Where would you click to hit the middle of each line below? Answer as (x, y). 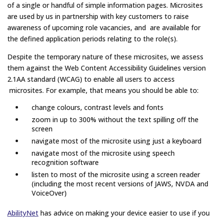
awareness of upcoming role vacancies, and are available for (104, 28)
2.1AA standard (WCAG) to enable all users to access (91, 79)
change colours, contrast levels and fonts (98, 108)
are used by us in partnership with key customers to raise (98, 17)
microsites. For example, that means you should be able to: (103, 91)
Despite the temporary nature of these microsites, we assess (105, 57)
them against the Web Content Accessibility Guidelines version (107, 68)
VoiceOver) (49, 193)
